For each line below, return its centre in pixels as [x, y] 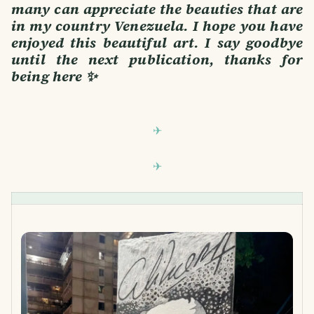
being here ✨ [54, 77]
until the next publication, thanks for [157, 60]
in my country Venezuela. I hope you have [157, 26]
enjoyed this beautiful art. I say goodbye [157, 43]
